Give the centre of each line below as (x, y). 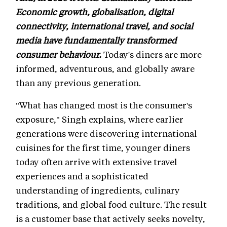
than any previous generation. (78, 83)
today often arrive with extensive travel (97, 162)
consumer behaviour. (60, 54)
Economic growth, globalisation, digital (94, 12)
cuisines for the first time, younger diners (103, 148)
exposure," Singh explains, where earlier (100, 119)
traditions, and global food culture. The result (111, 204)
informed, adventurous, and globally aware (105, 69)
